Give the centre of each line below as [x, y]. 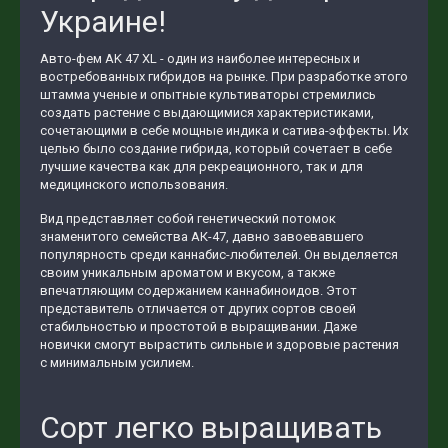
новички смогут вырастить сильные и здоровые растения [219, 345]
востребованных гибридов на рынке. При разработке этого [224, 76]
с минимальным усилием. [117, 363]
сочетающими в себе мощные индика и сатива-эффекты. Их [224, 130]
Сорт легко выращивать [214, 427]
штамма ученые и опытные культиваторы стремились [208, 94]
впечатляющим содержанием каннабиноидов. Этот [198, 291]
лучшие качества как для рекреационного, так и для [201, 166]
